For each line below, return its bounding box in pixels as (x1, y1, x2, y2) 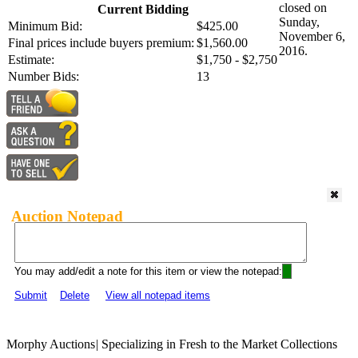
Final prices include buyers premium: (8, 36, 194, 50)
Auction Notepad (11, 207, 123, 225)
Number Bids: (8, 70, 79, 84)
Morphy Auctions (6, 337, 95, 352)
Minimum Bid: (8, 19, 82, 34)
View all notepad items (105, 289, 210, 302)
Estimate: (8, 53, 54, 67)
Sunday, (279, 15, 320, 30)
